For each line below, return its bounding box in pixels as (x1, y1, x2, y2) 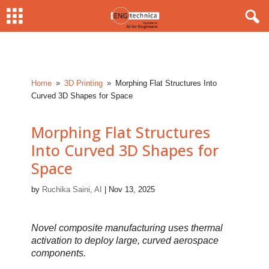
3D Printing (64, 79, 103, 88)
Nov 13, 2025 (109, 185, 156, 194)
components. (31, 248, 86, 258)
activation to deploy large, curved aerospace (31, 235, 219, 246)
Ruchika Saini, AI (42, 185, 103, 194)
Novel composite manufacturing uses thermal (31, 223, 223, 233)
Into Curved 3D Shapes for (31, 140, 219, 160)
